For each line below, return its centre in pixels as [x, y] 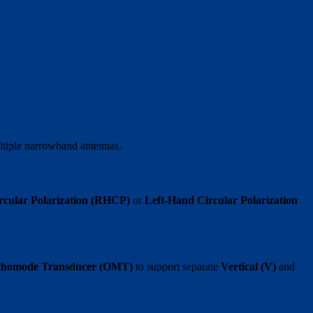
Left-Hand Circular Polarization [221, 200]
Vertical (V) [249, 267]
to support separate [177, 267]
